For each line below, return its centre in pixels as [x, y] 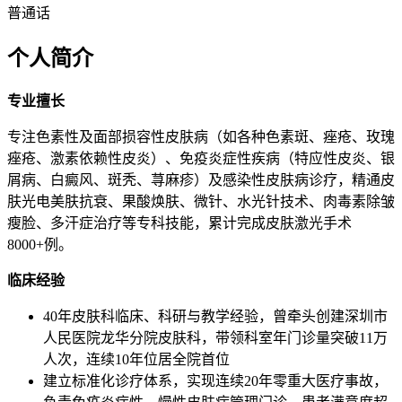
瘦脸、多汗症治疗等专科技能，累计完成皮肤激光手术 [179, 223]
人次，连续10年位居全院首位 [136, 360]
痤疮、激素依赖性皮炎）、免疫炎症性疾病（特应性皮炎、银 [201, 159]
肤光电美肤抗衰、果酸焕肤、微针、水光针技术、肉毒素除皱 [201, 202]
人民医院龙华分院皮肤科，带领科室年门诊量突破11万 [215, 338]
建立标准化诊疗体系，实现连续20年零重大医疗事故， [215, 381]
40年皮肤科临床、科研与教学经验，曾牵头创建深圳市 [215, 317]
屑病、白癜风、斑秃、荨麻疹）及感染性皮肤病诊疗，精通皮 [201, 180]
